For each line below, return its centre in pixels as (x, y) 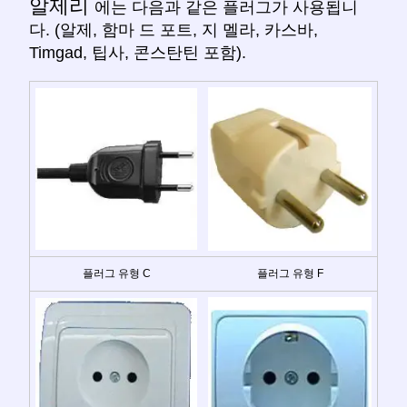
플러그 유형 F (290, 273)
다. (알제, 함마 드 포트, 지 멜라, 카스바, (174, 30)
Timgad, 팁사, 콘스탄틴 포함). (138, 52)
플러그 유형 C (116, 273)
